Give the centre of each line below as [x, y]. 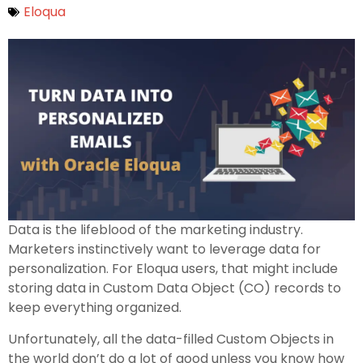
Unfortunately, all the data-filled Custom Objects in [171, 340]
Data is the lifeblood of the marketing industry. [156, 230]
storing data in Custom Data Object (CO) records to [175, 288]
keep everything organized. [95, 308]
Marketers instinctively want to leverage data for [164, 250]
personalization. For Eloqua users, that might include [173, 269]
